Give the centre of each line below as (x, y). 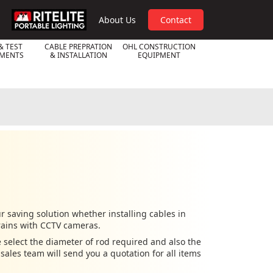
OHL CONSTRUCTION (159, 47)
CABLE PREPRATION (78, 47)
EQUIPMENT (159, 55)
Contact (176, 20)
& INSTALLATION (78, 55)
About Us (117, 20)
